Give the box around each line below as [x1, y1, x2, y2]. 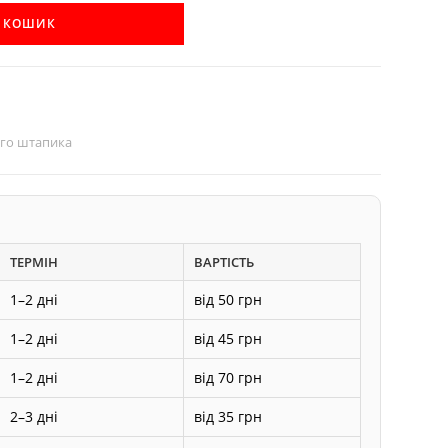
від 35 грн [194, 406, 263, 426]
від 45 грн [194, 328, 263, 348]
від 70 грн [194, 367, 263, 387]
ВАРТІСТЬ [194, 252, 255, 271]
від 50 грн [194, 289, 263, 309]
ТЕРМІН [10, 252, 59, 271]
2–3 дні [10, 406, 59, 426]
